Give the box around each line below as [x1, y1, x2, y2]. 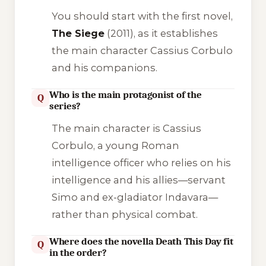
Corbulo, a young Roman [51, 139, 179, 151]
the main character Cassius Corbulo [51, 44, 233, 56]
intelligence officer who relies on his [51, 156, 231, 169]
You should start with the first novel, [51, 9, 233, 22]
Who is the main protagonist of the [49, 88, 202, 100]
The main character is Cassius [51, 122, 201, 134]
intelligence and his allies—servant [51, 173, 226, 186]
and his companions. [51, 61, 157, 74]
